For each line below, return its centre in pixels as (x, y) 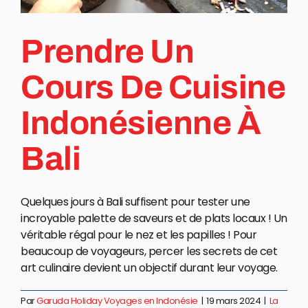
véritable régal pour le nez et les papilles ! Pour (139, 235)
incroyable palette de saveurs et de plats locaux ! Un (154, 219)
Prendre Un (108, 52)
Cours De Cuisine (153, 88)
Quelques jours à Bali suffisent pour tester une (135, 202)
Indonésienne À (141, 123)
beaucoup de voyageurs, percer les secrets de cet (149, 252)
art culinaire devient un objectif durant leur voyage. (149, 268)
